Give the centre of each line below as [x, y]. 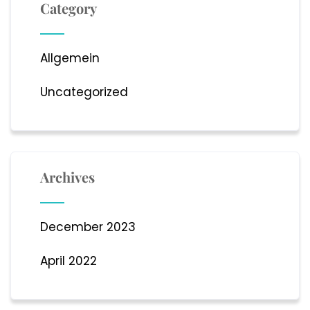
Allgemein [70, 58]
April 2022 [68, 261]
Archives [67, 177]
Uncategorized [84, 92]
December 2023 [88, 227]
